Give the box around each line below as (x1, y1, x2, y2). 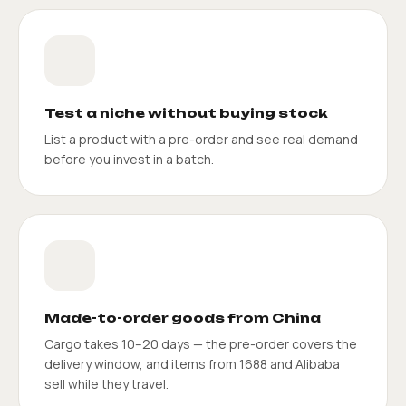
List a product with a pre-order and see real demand (44, 130, 358, 148)
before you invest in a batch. (44, 150, 214, 168)
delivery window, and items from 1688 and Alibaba (44, 354, 340, 372)
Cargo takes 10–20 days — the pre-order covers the (44, 334, 357, 353)
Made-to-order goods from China (44, 309, 321, 325)
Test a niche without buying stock (44, 104, 328, 121)
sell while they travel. (44, 374, 169, 392)
